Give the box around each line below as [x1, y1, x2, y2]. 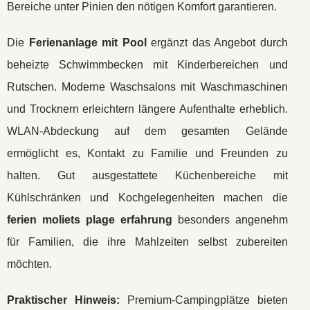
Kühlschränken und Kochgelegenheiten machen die [7, 192, 288, 203]
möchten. [7, 258, 52, 270]
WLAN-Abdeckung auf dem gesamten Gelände [7, 125, 288, 137]
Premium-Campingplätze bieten [119, 294, 288, 306]
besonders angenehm [172, 214, 288, 226]
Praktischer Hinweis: [7, 294, 120, 306]
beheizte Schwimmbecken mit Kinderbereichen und [7, 59, 288, 71]
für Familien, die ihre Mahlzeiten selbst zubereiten [7, 236, 288, 248]
